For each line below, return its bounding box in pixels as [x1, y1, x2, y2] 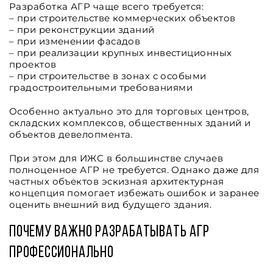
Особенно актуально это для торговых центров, [9, 105, 249, 117]
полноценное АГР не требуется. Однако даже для [9, 164, 260, 175]
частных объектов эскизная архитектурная [9, 175, 224, 187]
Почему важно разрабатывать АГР [9, 224, 210, 241]
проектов [9, 58, 57, 70]
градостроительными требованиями [9, 82, 193, 93]
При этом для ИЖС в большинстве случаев [9, 152, 224, 164]
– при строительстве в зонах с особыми [9, 70, 207, 82]
